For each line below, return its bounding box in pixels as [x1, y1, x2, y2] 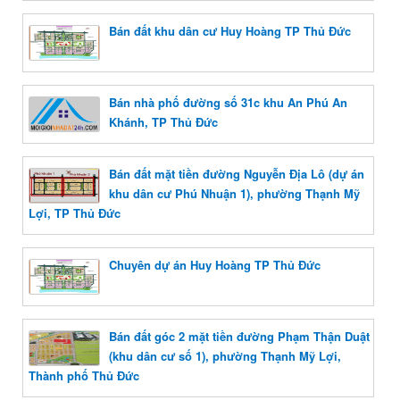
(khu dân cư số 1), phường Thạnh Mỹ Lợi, [109, 347, 341, 365]
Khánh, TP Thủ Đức [109, 113, 218, 131]
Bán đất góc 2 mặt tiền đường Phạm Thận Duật [109, 328, 370, 346]
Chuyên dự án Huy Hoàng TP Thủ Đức [109, 256, 321, 274]
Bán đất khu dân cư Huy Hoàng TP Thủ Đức [109, 22, 351, 40]
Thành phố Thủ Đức [29, 367, 139, 385]
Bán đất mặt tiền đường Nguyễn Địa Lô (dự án [109, 165, 364, 183]
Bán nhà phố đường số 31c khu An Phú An [109, 94, 347, 112]
